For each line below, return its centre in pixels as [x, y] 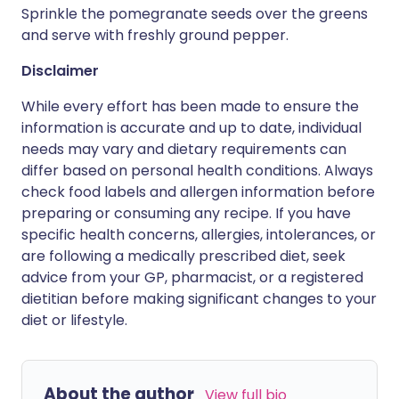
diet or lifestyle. [74, 320]
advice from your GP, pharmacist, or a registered [192, 277]
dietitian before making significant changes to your [199, 299]
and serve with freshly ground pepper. [155, 35]
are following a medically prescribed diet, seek [183, 256]
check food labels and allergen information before [198, 192]
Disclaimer [60, 71]
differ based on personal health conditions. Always [197, 171]
